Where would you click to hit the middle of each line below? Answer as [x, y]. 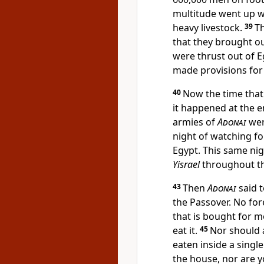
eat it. [186, 230]
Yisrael [186, 164]
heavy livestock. [209, 28]
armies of [195, 122]
